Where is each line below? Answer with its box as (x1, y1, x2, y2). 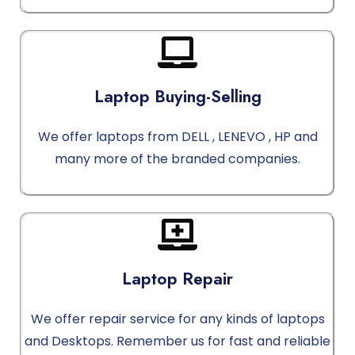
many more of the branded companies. (55, 150, 300, 169)
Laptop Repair (122, 266, 233, 292)
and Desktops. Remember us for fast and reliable (25, 332, 330, 351)
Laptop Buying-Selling (94, 84, 261, 109)
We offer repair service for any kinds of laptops (30, 310, 325, 329)
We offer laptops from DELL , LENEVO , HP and (37, 128, 318, 147)
